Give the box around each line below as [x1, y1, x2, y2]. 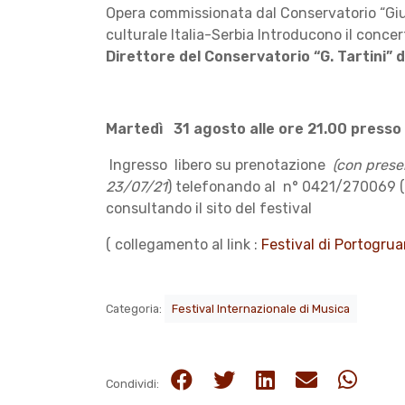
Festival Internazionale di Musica [172, 301, 350, 316]
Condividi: [106, 376, 162, 391]
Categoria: [106, 301, 165, 316]
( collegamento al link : [106, 235, 261, 253]
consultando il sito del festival [106, 199, 319, 217]
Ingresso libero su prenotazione [106, 155, 333, 174]
